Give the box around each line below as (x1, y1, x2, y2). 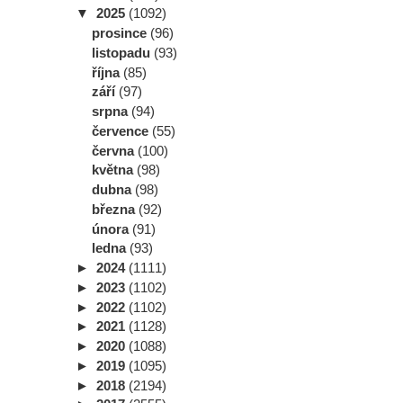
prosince (92, 25, 150, 41)
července (92, 122, 152, 139)
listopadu (92, 44, 154, 60)
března (92, 201, 139, 217)
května (92, 162, 137, 178)
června (92, 142, 138, 158)
